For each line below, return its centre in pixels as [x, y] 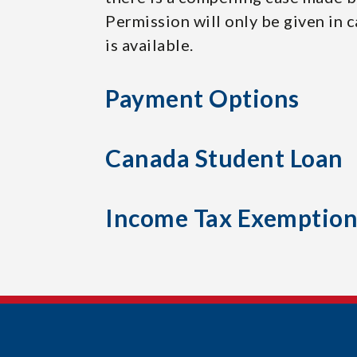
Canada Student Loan [224, 158]
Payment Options [202, 98]
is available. [149, 45]
